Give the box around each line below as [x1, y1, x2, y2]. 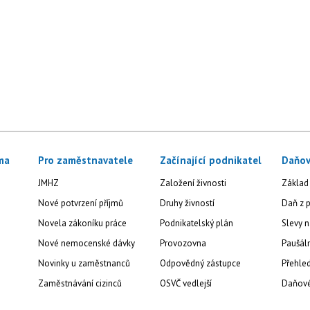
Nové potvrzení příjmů [38, 197, 124, 210]
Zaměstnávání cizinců [38, 277, 122, 290]
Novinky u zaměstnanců [38, 257, 131, 270]
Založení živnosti [159, 177, 226, 190]
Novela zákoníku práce [38, 217, 127, 230]
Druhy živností [159, 197, 215, 210]
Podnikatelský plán [159, 217, 233, 230]
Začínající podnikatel [159, 154, 262, 167]
